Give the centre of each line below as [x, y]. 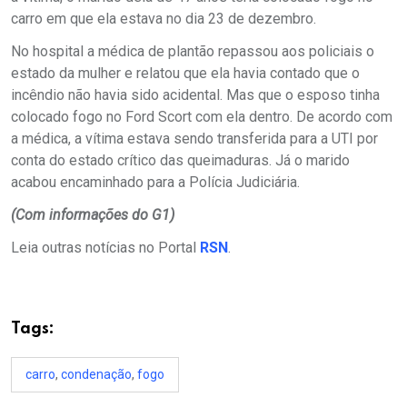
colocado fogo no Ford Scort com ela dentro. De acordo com [202, 116]
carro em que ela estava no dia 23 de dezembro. [164, 18]
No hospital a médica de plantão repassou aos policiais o [193, 51]
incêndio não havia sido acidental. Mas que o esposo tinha [195, 94]
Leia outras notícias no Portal [105, 247]
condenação [96, 374]
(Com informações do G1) [93, 214]
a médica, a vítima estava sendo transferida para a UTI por [194, 138]
